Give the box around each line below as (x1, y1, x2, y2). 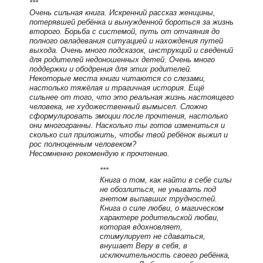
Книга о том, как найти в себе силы (100, 176, 232, 185)
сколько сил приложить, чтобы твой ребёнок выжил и (29, 130, 228, 140)
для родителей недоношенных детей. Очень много (29, 55, 215, 65)
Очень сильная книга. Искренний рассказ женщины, (29, 8, 215, 18)
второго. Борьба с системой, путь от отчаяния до (29, 27, 220, 36)
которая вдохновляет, (100, 222, 183, 232)
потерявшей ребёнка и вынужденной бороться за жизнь (29, 18, 234, 27)
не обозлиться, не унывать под (100, 185, 216, 194)
